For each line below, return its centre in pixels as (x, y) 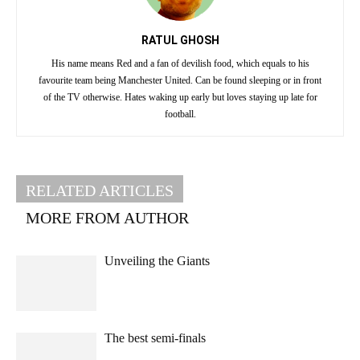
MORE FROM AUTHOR (107, 218)
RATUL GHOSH (180, 41)
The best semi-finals (155, 338)
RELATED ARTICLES (100, 191)
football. (180, 115)
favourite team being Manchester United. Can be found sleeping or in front (180, 81)
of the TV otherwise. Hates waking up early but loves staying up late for (180, 98)
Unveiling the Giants (157, 261)
